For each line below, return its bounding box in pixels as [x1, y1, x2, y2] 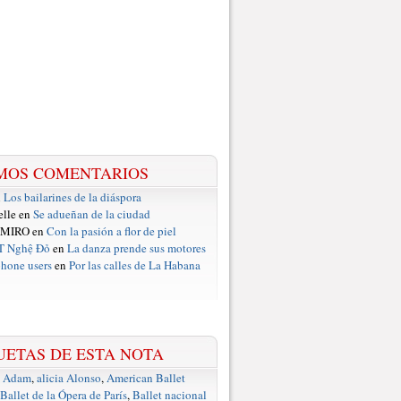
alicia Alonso [37, 370, 101, 386]
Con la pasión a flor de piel [47, 223, 176, 239]
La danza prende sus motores [67, 240, 206, 256]
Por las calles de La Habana [69, 257, 200, 273]
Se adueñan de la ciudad [33, 206, 150, 222]
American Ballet [107, 370, 185, 386]
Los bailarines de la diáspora [4, 189, 141, 205]
